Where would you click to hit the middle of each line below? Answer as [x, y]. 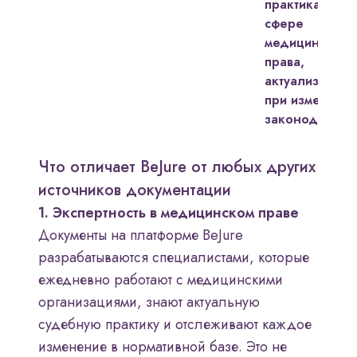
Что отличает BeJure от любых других [177, 167]
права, [284, 62]
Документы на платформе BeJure [141, 235]
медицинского [309, 43]
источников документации [135, 190]
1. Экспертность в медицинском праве [169, 213]
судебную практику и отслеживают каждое [175, 325]
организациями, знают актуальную [149, 302]
